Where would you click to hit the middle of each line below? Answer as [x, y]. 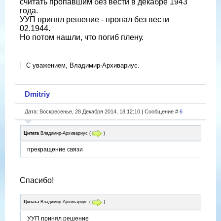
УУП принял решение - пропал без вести [94, 19]
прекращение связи [55, 150]
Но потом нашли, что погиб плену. [82, 37]
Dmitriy [37, 94]
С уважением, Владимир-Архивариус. [83, 65]
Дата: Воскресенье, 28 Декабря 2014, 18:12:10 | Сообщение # [102, 111]
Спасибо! [37, 181]
